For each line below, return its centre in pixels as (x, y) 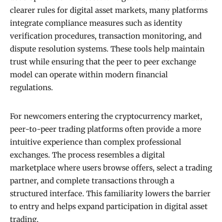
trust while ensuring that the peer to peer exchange (103, 62)
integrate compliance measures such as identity (96, 23)
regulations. (31, 88)
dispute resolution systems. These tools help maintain (107, 49)
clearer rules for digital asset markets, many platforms (109, 10)
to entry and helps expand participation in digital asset (109, 207)
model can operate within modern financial (89, 75)
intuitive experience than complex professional (96, 142)
